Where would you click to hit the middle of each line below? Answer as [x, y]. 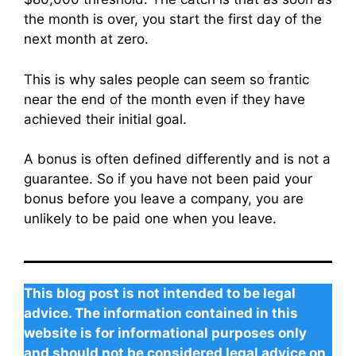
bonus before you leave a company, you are [164, 199]
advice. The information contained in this [161, 313]
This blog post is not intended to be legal [160, 293]
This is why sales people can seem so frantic [166, 79]
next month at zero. [86, 39]
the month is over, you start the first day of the [173, 19]
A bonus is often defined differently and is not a [177, 159]
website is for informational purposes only [165, 333]
